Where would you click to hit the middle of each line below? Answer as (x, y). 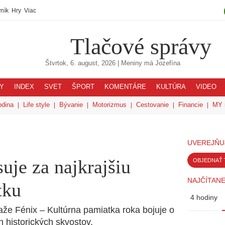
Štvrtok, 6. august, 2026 (80, 63)
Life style (36, 105)
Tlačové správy (141, 46)
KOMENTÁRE (125, 87)
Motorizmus (109, 105)
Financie (191, 105)
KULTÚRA (171, 87)
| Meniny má (135, 63)
